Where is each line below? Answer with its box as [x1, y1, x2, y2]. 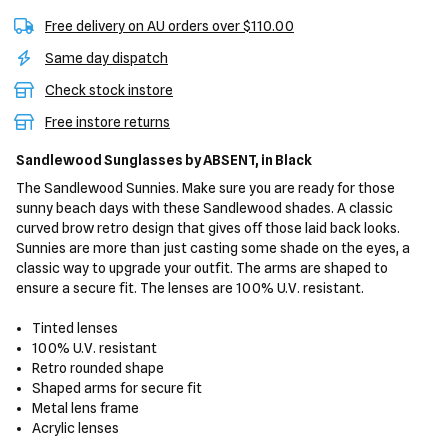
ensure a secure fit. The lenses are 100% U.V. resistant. [16, 280, 364, 296]
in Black [259, 152, 312, 168]
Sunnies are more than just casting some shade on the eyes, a [16, 240, 410, 256]
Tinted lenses [32, 320, 119, 336]
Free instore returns [45, 114, 170, 130]
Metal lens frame [32, 400, 140, 416]
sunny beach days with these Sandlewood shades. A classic [16, 200, 393, 216]
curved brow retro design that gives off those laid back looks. [16, 220, 400, 236]
